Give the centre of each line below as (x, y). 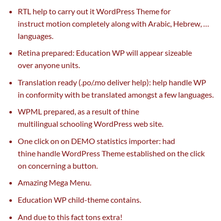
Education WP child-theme (64, 200)
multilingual (38, 124)
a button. (81, 165)
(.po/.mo (92, 82)
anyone (47, 65)
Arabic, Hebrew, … (178, 23)
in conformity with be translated (73, 94)
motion (58, 23)
